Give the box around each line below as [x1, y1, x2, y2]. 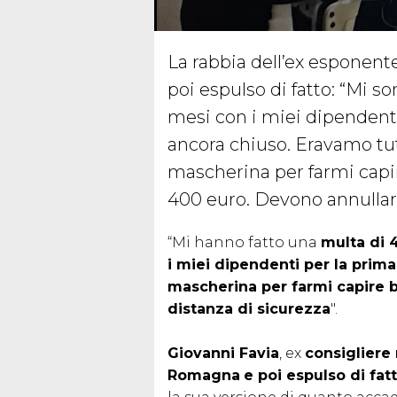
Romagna [167, 366, 240, 384]
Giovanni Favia [167, 344, 279, 362]
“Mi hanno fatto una [167, 233, 321, 251]
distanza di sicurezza [167, 300, 331, 317]
